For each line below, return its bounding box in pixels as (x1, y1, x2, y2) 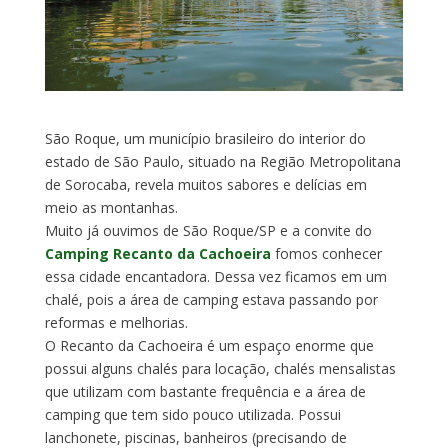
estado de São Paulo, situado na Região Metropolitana (44, 151, 401, 171)
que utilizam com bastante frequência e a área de (44, 381, 366, 401)
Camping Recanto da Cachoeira (44, 243, 275, 263)
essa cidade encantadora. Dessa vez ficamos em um (44, 266, 387, 286)
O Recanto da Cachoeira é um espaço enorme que (44, 335, 374, 355)
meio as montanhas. (44, 197, 178, 217)
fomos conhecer (274, 243, 382, 263)
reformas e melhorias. (44, 312, 188, 332)
